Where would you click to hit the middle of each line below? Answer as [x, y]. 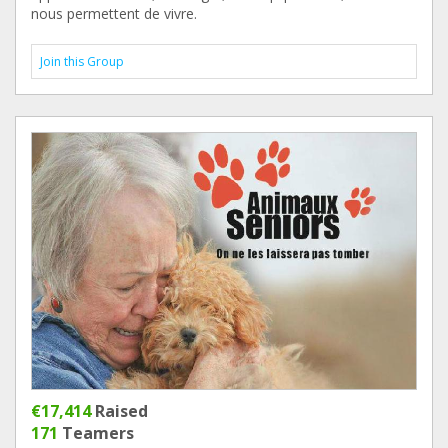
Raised [119, 411]
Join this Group [82, 61]
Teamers [96, 433]
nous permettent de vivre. [114, 13]
